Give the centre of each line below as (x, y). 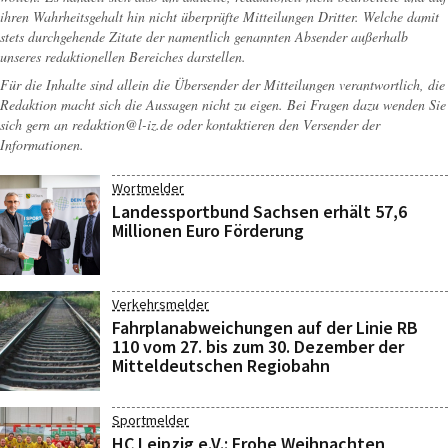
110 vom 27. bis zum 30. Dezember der (258, 346)
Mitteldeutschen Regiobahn (221, 365)
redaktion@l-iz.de (122, 124)
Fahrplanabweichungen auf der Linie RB (265, 327)
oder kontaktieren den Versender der (276, 124)
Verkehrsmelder (160, 304)
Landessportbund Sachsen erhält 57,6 (259, 211)
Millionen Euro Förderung (208, 230)
